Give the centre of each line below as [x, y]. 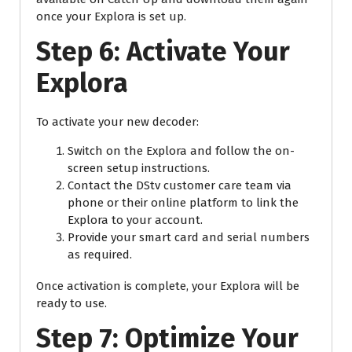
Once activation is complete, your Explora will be [168, 286]
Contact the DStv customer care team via [180, 186]
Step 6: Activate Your [163, 52]
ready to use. [71, 304]
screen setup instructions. [139, 169]
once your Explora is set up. [111, 17]
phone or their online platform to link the [183, 203]
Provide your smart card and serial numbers [189, 238]
